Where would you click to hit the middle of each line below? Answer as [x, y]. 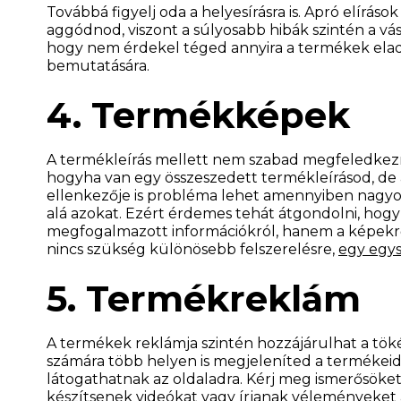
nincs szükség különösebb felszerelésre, [192, 249]
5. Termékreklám [204, 298]
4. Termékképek [198, 115]
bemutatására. [98, 65]
